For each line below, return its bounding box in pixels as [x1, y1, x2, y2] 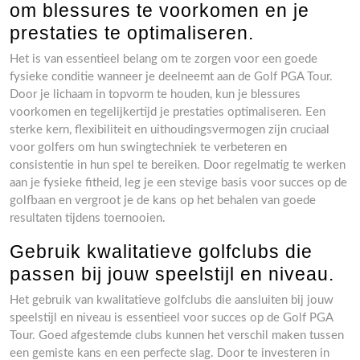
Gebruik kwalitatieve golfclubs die [10, 240, 313, 262]
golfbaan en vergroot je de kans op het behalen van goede [10, 194, 316, 207]
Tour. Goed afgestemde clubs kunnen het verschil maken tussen [10, 329, 344, 342]
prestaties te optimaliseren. [10, 22, 254, 43]
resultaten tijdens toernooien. [10, 211, 166, 224]
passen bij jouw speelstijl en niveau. [10, 263, 334, 284]
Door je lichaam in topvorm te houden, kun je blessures [10, 88, 301, 100]
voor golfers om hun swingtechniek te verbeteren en [10, 141, 287, 153]
